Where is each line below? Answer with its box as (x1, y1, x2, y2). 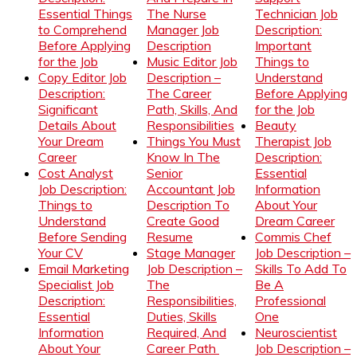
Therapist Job (255, 133, 331, 150)
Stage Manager (147, 245, 235, 261)
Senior (147, 165, 182, 182)
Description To (147, 197, 229, 214)
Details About (38, 117, 116, 134)
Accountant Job (147, 181, 235, 198)
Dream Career (255, 213, 335, 229)
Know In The (147, 149, 220, 166)
